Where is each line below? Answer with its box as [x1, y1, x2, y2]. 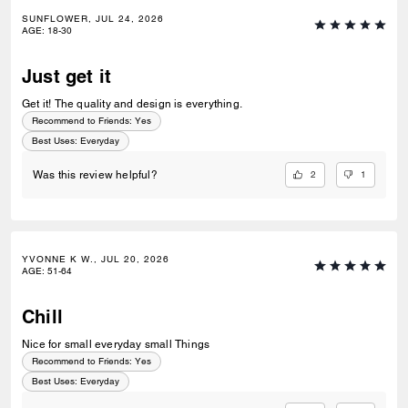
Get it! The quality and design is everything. [22, 97, 242, 111]
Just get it [22, 66, 112, 88]
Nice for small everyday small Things [22, 338, 210, 352]
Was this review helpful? [33, 168, 158, 182]
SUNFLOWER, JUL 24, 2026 [22, 13, 164, 25]
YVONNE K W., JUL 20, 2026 [22, 253, 169, 266]
